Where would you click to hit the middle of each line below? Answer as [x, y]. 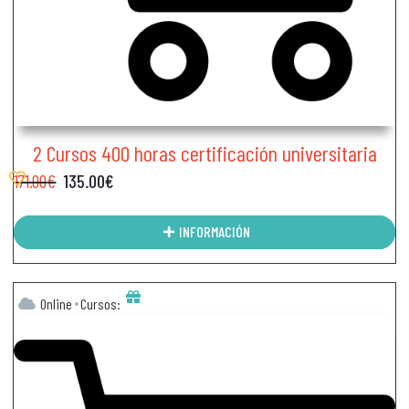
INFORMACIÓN [214, 232]
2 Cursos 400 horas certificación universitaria [204, 152]
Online [57, 303]
